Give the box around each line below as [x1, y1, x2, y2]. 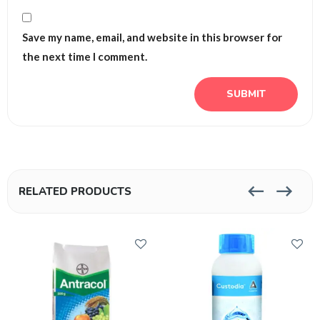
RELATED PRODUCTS [19, 184, 131, 199]
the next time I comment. [22, 50, 147, 64]
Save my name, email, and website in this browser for [22, 31, 282, 44]
